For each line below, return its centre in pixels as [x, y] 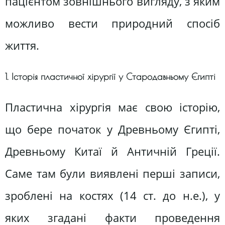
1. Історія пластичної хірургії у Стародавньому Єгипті [110, 76]
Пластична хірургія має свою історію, [113, 107]
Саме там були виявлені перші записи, [113, 174]
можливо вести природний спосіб [113, 24]
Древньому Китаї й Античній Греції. [113, 152]
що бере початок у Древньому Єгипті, [113, 130]
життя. [22, 46]
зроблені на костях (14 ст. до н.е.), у [113, 196]
